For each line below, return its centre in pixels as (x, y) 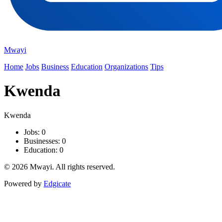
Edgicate (57, 183)
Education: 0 (44, 150)
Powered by (24, 183)
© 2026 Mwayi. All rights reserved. (59, 166)
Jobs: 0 (35, 132)
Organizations (126, 67)
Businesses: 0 (45, 141)
